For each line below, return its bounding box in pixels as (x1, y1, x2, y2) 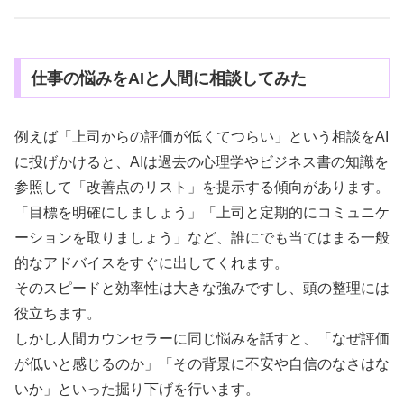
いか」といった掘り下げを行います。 (14, 381, 260, 398)
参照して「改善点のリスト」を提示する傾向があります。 (14, 179, 390, 196)
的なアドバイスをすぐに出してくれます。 (14, 255, 289, 271)
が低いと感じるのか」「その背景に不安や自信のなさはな (14, 356, 390, 372)
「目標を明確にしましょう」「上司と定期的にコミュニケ (14, 205, 390, 221)
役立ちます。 (14, 306, 101, 322)
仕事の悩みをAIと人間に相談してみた (30, 69, 307, 87)
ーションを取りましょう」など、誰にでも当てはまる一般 (14, 230, 390, 246)
